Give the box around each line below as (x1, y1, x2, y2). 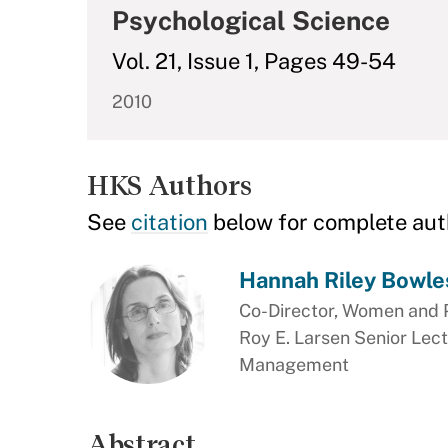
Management (238, 354, 349, 375)
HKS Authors (87, 170, 252, 201)
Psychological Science (112, 5, 390, 36)
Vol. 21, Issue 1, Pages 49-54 (112, 48, 396, 74)
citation (131, 209, 208, 235)
